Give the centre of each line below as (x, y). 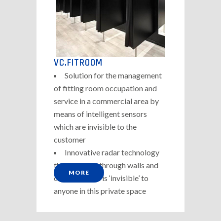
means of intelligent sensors (100, 113)
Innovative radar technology (112, 152)
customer (70, 139)
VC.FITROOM (78, 63)
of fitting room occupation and (105, 88)
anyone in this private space (100, 190)
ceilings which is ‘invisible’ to (101, 178)
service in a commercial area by (106, 101)
